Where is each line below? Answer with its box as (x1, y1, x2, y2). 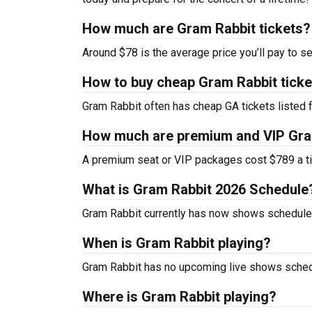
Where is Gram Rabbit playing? (82, 288, 276, 305)
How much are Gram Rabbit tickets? (82, 20, 311, 37)
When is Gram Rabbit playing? (82, 235, 271, 251)
